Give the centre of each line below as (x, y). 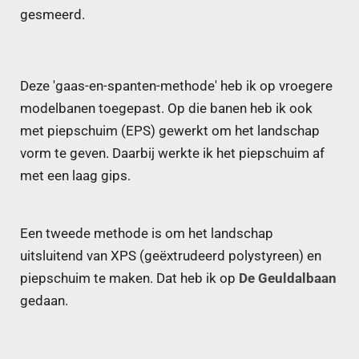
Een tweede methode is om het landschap (147, 233)
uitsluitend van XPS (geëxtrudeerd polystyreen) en (171, 256)
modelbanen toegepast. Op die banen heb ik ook (166, 109)
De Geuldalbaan (288, 278)
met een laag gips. (75, 176)
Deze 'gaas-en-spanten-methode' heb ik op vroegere (176, 87)
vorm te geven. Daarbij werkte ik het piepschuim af (172, 154)
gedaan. (44, 301)
